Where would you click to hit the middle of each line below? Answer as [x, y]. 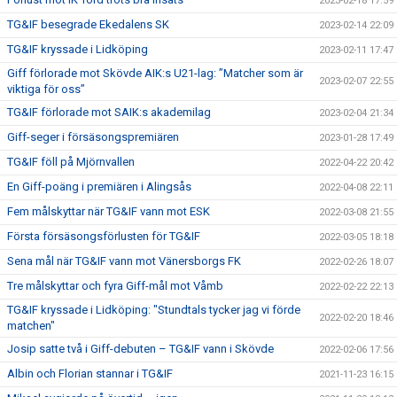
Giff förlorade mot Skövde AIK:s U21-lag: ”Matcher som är [155, 73]
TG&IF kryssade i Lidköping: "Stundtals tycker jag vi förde [154, 310]
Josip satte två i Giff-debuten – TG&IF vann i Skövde [140, 349]
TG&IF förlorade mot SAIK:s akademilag [109, 112]
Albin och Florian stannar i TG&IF [90, 374]
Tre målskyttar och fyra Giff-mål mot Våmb [115, 286]
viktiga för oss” [46, 89]
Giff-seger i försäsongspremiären [93, 137]
